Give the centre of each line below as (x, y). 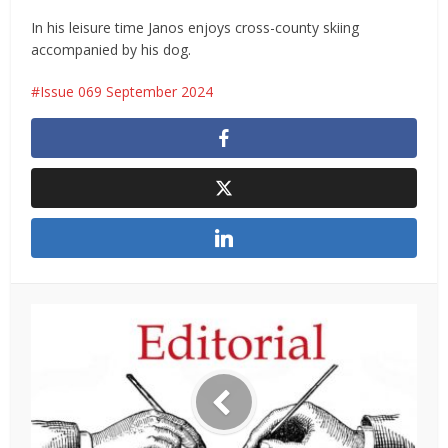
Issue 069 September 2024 (127, 92)
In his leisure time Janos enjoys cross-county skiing (195, 28)
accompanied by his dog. (111, 50)
